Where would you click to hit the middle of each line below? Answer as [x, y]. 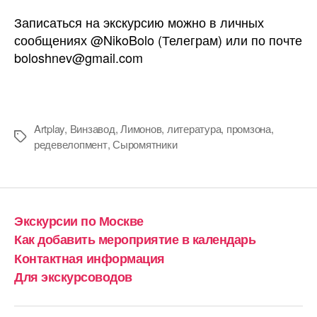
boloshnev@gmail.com [79, 57]
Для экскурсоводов [73, 277]
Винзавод [92, 128]
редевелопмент [71, 144]
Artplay [50, 128]
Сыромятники [145, 144]
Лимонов [141, 128]
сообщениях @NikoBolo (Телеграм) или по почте [158, 39]
